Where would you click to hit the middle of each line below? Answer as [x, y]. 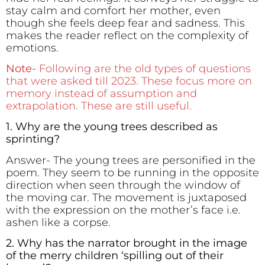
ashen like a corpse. [58, 222]
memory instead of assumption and [101, 93]
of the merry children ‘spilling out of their [115, 256]
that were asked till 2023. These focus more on [129, 81]
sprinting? [33, 139]
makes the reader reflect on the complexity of [127, 35]
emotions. [32, 48]
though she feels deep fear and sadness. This [125, 23]
